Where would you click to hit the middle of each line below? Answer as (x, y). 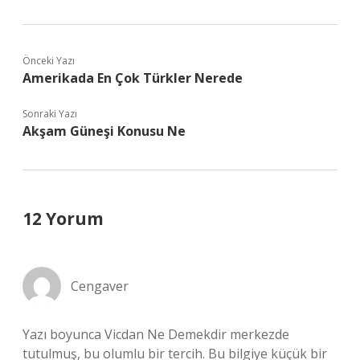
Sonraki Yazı (50, 114)
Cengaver (100, 286)
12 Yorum (63, 219)
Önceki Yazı (49, 61)
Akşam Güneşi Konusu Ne (104, 131)
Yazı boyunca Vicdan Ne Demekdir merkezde (156, 334)
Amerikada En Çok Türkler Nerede (133, 78)
